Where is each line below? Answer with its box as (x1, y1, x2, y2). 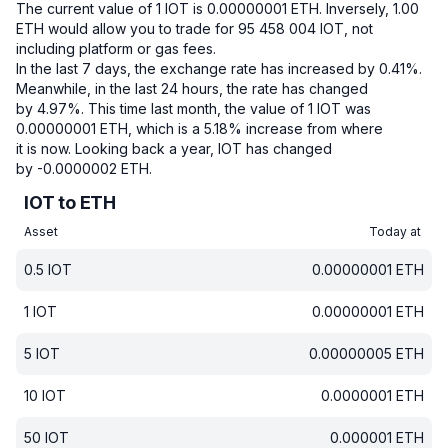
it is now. (16, 140, 71, 157)
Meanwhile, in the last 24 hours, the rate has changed (16, 80, 368, 97)
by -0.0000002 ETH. (16, 160, 152, 177)
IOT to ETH (24, 192, 116, 213)
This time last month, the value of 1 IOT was (88, 100, 371, 117)
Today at (369, 224, 424, 239)
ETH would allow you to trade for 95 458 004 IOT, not (16, 20, 373, 37)
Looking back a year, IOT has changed (75, 140, 332, 157)
